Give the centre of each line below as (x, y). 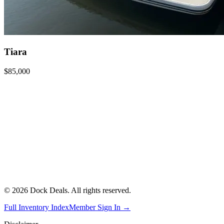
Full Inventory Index (36, 207)
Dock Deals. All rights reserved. (79, 190)
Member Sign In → (100, 207)
